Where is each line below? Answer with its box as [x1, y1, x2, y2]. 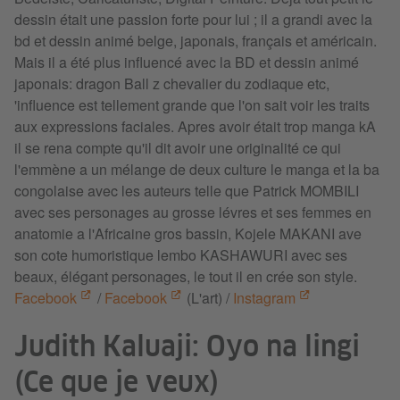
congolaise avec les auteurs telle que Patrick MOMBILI [14, 180, 359, 202]
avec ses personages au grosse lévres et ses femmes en [14, 202, 371, 223]
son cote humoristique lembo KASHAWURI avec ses [14, 245, 347, 266]
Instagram [233, 287, 296, 309]
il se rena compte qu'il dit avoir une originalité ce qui [14, 137, 341, 159]
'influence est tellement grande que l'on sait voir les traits [14, 95, 370, 116]
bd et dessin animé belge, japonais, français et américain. [14, 30, 377, 52]
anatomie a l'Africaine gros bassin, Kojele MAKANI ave [14, 223, 362, 245]
